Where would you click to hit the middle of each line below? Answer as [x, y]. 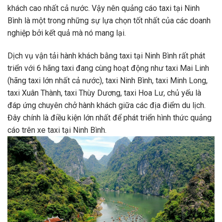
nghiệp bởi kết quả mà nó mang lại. [67, 33]
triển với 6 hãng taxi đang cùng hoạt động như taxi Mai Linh [108, 68]
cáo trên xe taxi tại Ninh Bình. [57, 130]
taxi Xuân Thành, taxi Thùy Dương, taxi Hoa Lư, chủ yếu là [104, 93]
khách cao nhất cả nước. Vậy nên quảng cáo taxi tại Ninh [104, 8]
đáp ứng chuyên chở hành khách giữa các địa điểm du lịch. [107, 105]
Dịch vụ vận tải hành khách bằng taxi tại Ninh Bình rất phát [106, 55]
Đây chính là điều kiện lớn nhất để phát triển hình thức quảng [110, 117]
